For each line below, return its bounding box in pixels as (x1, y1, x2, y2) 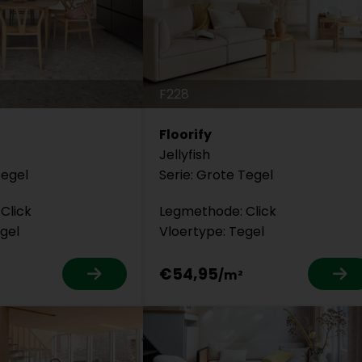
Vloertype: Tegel (159, 222, 265, 242)
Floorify (159, 125, 213, 145)
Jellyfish (159, 145, 211, 165)
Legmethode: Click (159, 202, 277, 221)
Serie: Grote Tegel (159, 166, 274, 185)
